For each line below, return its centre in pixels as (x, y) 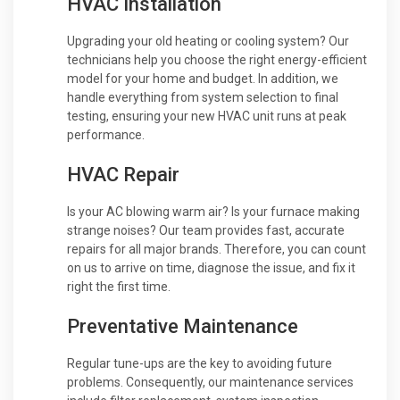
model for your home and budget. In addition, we (203, 78)
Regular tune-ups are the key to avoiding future (200, 363)
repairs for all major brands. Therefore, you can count (217, 249)
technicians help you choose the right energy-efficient (217, 59)
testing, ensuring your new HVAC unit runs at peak (207, 116)
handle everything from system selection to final (203, 97)
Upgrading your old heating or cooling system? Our (208, 41)
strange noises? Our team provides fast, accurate (206, 230)
